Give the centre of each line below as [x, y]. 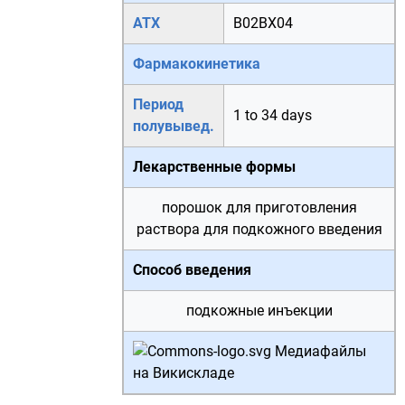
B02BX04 [263, 23]
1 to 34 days [273, 115]
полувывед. [174, 126]
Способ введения [192, 270]
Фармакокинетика [197, 64]
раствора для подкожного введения [259, 229]
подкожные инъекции [259, 311]
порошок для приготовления [259, 207]
